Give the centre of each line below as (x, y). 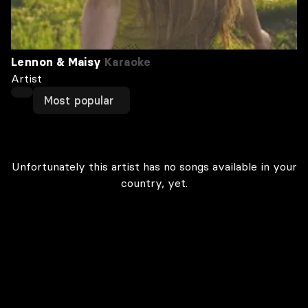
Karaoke (126, 62)
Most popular (79, 100)
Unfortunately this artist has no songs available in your (154, 166)
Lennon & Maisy (56, 62)
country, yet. (154, 183)
